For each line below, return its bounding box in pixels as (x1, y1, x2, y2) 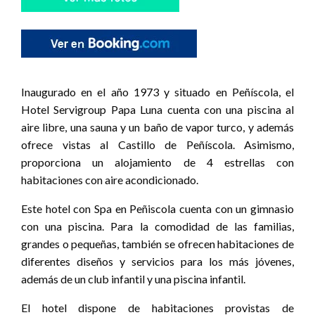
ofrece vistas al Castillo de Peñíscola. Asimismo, (21, 138, 294, 152)
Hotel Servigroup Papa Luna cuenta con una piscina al (21, 103, 294, 117)
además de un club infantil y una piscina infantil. (21, 272, 245, 286)
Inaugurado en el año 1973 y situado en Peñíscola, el (21, 85, 294, 99)
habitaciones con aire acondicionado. (21, 173, 198, 187)
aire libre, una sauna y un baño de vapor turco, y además (21, 120, 294, 134)
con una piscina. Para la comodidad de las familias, (21, 219, 294, 233)
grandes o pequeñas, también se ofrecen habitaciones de (21, 237, 294, 251)
